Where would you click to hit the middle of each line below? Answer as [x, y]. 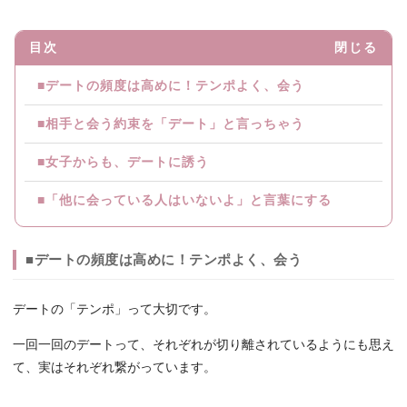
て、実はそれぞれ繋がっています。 [114, 368]
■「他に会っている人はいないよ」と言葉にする [184, 201]
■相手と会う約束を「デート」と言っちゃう [171, 124]
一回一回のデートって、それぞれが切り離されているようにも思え [203, 345]
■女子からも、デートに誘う [123, 163]
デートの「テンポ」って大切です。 [114, 310]
